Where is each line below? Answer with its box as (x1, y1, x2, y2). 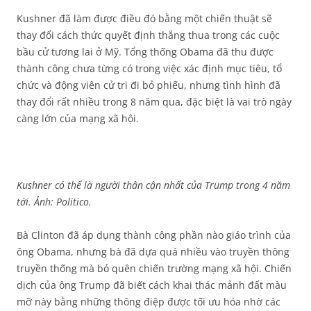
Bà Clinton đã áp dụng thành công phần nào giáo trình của (17, 228, 291, 242)
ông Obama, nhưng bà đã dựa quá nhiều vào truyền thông (17, 245, 289, 259)
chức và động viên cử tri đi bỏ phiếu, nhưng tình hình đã (17, 78, 280, 92)
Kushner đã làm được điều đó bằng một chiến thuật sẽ (17, 12, 272, 26)
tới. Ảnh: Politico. (17, 195, 92, 209)
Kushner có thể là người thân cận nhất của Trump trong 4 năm (17, 178, 290, 192)
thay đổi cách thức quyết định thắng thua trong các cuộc (17, 28, 280, 42)
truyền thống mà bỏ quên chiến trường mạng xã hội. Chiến (17, 262, 292, 276)
